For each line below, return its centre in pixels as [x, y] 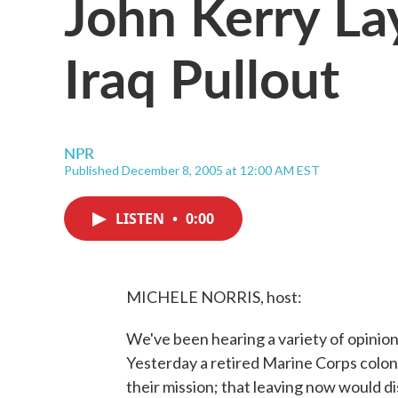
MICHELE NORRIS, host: [214, 297]
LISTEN [142, 219]
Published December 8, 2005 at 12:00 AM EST [192, 170]
